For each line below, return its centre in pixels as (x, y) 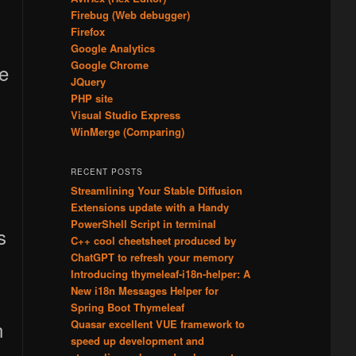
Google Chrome (109, 65)
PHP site (91, 99)
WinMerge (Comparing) (127, 132)
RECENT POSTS (106, 171)
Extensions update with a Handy (149, 207)
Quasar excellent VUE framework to (157, 323)
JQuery (88, 82)
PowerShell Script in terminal (143, 223)
